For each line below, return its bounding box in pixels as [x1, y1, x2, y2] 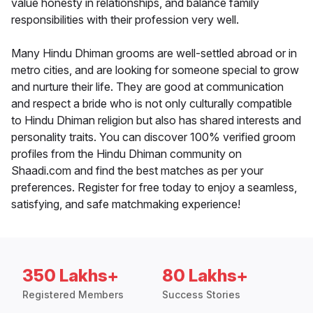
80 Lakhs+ [162, 265, 248, 286]
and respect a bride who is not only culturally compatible [11, 96, 292, 111]
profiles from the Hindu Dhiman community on [11, 147, 242, 161]
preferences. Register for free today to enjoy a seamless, [11, 180, 297, 195]
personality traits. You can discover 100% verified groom [11, 130, 296, 145]
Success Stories [162, 289, 240, 301]
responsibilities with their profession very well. [11, 13, 239, 27]
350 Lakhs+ [22, 265, 119, 286]
